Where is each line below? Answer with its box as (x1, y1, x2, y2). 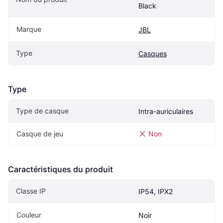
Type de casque (16, 107, 69, 115)
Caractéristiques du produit (8, 164, 113, 175)
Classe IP (16, 187, 46, 196)
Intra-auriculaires (138, 107, 193, 116)
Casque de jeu (16, 129, 63, 138)
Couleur (16, 211, 41, 220)
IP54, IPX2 (138, 187, 173, 196)
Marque (16, 25, 41, 34)
